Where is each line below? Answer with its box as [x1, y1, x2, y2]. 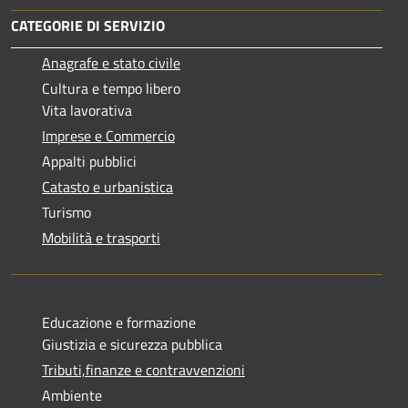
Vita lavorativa [42, 98, 132, 121]
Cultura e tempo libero [42, 76, 180, 99]
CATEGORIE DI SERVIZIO [11, 14, 165, 36]
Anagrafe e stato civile [42, 51, 180, 74]
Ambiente [42, 383, 102, 406]
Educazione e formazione [42, 311, 196, 333]
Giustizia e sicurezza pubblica [42, 332, 222, 355]
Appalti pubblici [42, 149, 137, 172]
